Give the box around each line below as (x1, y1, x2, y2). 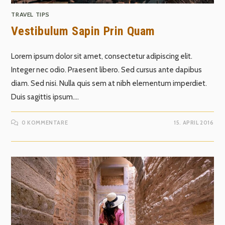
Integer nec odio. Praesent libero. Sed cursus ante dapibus (11, 65, 202, 75)
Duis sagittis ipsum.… (11, 92, 79, 102)
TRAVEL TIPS (11, 11, 50, 19)
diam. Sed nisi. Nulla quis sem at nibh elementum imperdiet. (11, 79, 207, 88)
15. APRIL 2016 (174, 119, 214, 127)
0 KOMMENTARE (22, 119, 68, 127)
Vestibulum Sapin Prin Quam (11, 24, 156, 39)
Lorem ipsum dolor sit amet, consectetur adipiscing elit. (11, 52, 193, 61)
